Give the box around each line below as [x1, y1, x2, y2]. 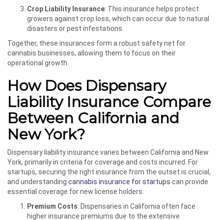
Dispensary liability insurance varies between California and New [7, 148, 209, 157]
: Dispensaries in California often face [78, 202, 195, 211]
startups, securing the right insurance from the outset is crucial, [7, 168, 211, 176]
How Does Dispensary [7, 77, 166, 95]
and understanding [7, 178, 68, 186]
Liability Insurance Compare [7, 93, 211, 111]
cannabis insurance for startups [68, 178, 170, 186]
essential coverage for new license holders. [7, 188, 144, 196]
